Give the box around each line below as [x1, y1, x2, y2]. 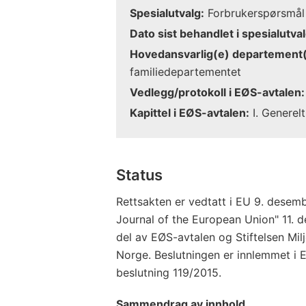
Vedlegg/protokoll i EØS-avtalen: [130, 85, 305, 99]
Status [116, 165, 163, 184]
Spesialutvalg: [130, 5, 204, 20]
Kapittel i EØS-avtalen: [130, 105, 249, 120]
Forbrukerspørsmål [204, 5, 305, 20]
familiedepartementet [130, 64, 241, 79]
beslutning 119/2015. [116, 265, 221, 279]
